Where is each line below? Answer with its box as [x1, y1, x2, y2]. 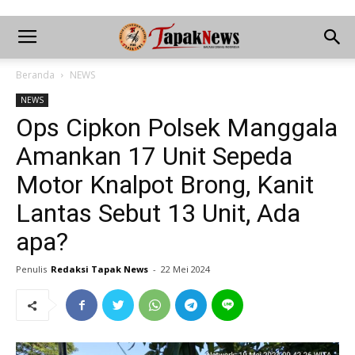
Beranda [16, 68, 55, 82]
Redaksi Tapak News [51, 263, 148, 275]
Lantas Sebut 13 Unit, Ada [16, 198, 300, 228]
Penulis [16, 263, 47, 275]
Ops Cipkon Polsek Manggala [16, 113, 338, 143]
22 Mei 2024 [161, 263, 210, 275]
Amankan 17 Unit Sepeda [16, 141, 292, 171]
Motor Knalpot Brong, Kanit [16, 170, 314, 200]
